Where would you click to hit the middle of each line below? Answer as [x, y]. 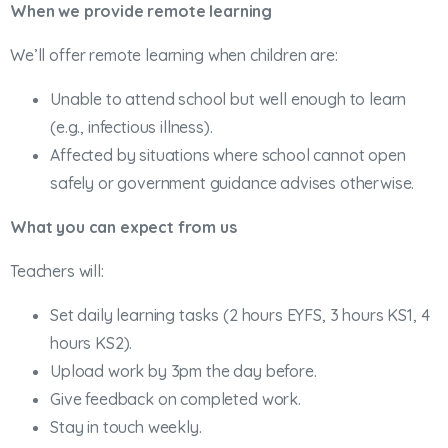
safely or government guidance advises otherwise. [232, 183]
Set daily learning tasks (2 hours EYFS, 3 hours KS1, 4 [240, 315]
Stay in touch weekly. [126, 427]
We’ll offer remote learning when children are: [174, 55]
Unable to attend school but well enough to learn [228, 99]
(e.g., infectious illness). [131, 127]
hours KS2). [91, 343]
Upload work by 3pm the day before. [183, 371]
